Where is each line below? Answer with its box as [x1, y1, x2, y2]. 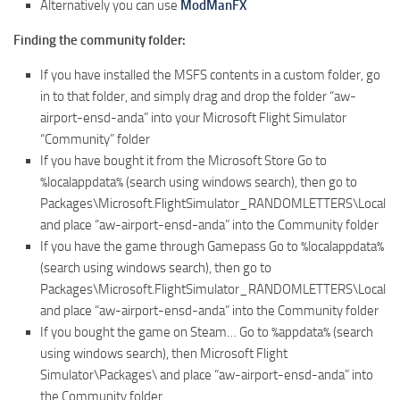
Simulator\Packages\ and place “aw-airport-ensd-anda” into [40, 366, 373, 383]
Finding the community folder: [13, 31, 186, 48]
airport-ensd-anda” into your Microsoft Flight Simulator [40, 109, 346, 126]
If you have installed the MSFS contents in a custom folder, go [40, 66, 380, 83]
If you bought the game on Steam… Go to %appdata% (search [40, 323, 373, 340]
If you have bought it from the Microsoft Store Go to [40, 152, 327, 169]
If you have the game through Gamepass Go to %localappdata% [40, 237, 384, 254]
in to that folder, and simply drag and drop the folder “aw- [40, 87, 356, 104]
